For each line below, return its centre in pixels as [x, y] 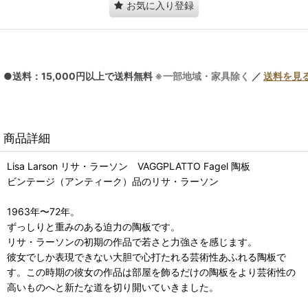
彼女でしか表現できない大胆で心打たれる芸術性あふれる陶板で [146, 256]
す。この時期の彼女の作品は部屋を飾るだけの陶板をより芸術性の [151, 272]
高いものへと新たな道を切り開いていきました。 [113, 287]
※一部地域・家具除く [202, 76]
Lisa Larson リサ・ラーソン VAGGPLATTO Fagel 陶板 [129, 166]
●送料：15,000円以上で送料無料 [79, 76]
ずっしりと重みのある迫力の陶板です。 [93, 226]
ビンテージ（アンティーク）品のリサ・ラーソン [113, 181]
